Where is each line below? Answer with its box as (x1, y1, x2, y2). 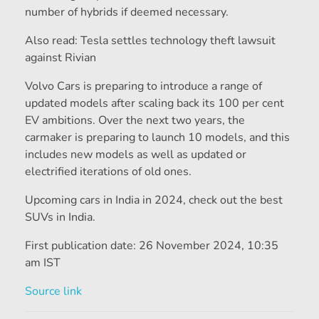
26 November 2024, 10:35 (139, 238, 278, 254)
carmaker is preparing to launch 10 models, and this (25, 130, 290, 146)
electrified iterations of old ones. (25, 164, 192, 180)
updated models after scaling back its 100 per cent (25, 95, 284, 112)
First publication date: (25, 238, 139, 254)
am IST (25, 255, 61, 271)
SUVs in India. (25, 209, 95, 226)
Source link (25, 283, 82, 300)
